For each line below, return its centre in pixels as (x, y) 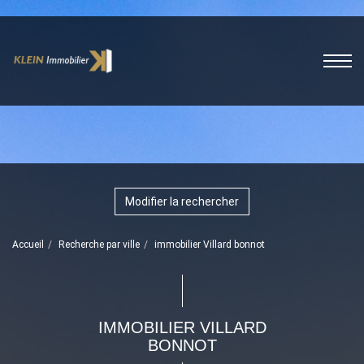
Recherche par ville (99, 245)
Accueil (28, 245)
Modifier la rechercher (182, 201)
